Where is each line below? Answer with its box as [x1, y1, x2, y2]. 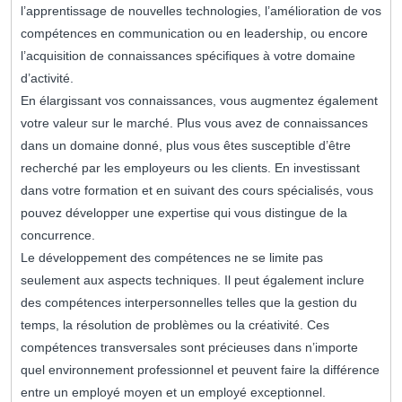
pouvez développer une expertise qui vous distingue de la [21, 205, 347, 221]
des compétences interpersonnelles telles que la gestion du [21, 295, 357, 310]
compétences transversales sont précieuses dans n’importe [21, 340, 358, 355]
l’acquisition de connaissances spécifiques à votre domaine [21, 48, 355, 64]
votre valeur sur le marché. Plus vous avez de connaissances [21, 116, 368, 131]
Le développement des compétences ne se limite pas [21, 250, 323, 266]
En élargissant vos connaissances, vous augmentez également [21, 93, 378, 109]
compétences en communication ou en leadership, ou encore [21, 26, 368, 41]
